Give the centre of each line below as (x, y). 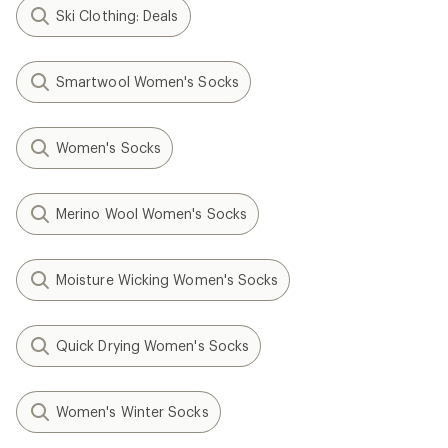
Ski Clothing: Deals (117, 15)
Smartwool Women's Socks (147, 81)
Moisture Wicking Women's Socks (167, 279)
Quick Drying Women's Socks (153, 345)
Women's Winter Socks (132, 411)
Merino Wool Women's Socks (151, 213)
